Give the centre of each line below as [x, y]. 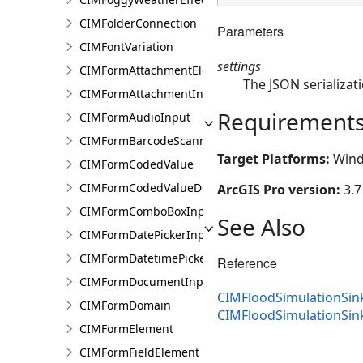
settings [239, 66]
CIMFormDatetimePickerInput [160, 258]
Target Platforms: [275, 158]
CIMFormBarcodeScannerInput [164, 141]
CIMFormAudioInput [135, 117]
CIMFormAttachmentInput [151, 94]
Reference [247, 263]
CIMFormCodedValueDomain [158, 188]
